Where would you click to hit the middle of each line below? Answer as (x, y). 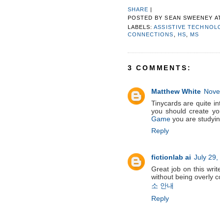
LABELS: (141, 27)
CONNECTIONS (151, 34)
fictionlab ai (171, 157)
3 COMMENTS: (159, 68)
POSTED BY (146, 18)
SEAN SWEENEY (189, 18)
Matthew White (176, 92)
